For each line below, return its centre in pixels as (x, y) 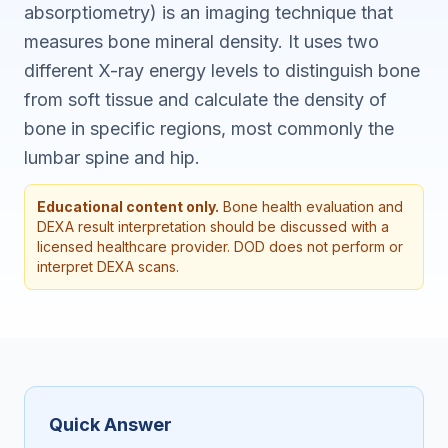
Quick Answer (110, 424)
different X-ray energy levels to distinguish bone (222, 70)
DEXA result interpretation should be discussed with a (213, 226)
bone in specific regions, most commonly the (209, 128)
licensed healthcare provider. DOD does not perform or (220, 246)
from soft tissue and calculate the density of (205, 99)
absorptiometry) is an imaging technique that (208, 12)
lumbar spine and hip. (112, 157)
